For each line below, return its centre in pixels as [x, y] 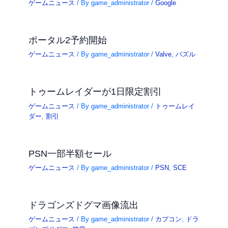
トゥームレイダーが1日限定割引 [95, 92]
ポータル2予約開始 [68, 40]
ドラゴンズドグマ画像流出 [84, 205]
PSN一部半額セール [70, 153]
